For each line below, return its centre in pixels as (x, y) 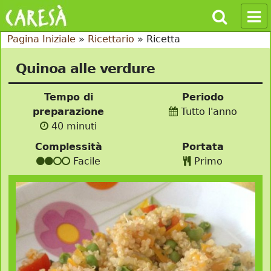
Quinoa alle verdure (85, 69)
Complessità (68, 147)
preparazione (68, 112)
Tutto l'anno (207, 112)
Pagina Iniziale (41, 39)
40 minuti (73, 126)
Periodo (203, 97)
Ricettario (111, 39)
